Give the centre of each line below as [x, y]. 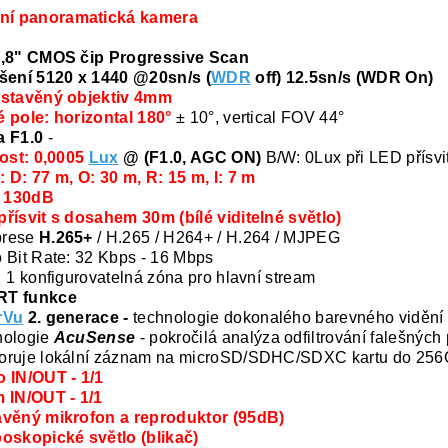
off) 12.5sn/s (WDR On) [342, 78]
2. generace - [78, 318]
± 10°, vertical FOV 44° [258, 118]
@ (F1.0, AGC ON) [192, 158]
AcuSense [94, 338]
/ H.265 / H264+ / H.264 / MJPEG [219, 238]
